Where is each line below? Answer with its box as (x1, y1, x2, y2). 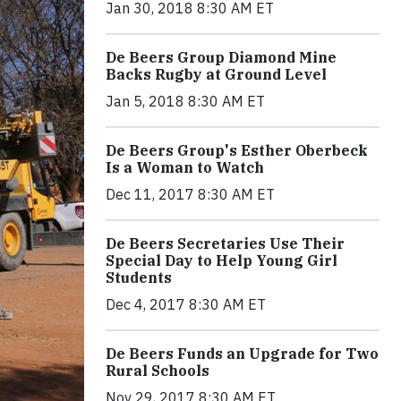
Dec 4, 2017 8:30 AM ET (106, 295, 266, 314)
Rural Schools (106, 362, 209, 380)
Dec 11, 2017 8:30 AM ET (106, 185, 275, 204)
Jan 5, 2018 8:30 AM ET (106, 92, 265, 111)
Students (106, 269, 172, 287)
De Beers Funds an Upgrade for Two (106, 345, 379, 363)
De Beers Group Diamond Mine (106, 48, 337, 67)
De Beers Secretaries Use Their (106, 235, 345, 253)
